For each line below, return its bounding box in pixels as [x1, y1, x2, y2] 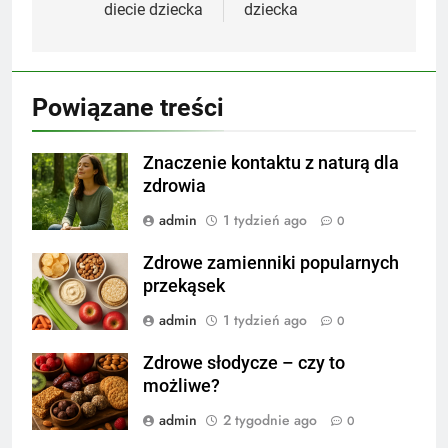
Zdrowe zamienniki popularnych [143, 252, 399, 273]
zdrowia [143, 175, 206, 196]
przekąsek [143, 275, 225, 296]
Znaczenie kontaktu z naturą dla [143, 152, 399, 173]
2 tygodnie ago [223, 409, 317, 430]
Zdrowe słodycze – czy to [143, 352, 345, 373]
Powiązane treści [32, 92, 224, 122]
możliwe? [143, 375, 220, 396]
